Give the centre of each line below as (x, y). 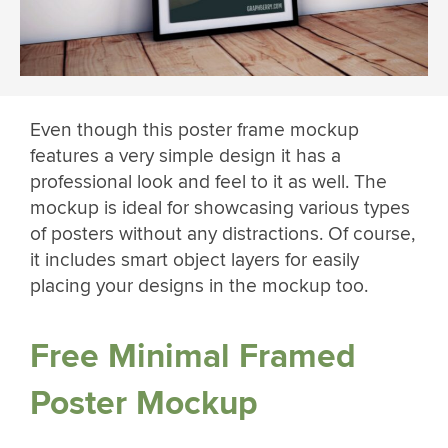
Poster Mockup (144, 404)
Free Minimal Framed (193, 357)
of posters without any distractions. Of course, (222, 234)
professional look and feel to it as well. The (208, 182)
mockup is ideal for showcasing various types (220, 208)
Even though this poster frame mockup (194, 130)
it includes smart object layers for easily (194, 260)
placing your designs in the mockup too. (199, 286)
